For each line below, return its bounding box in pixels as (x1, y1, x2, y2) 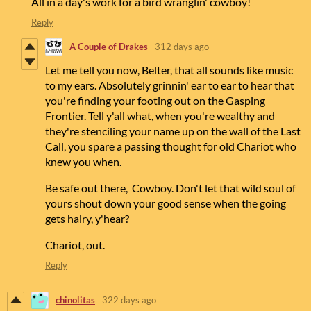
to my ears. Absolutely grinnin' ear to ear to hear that (45, 78, 294, 92)
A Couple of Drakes (69, 41, 148, 53)
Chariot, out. (45, 237, 105, 251)
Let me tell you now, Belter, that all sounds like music (45, 62, 293, 76)
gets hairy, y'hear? (45, 211, 129, 225)
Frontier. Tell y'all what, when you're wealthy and (45, 108, 275, 122)
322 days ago (102, 294, 156, 306)
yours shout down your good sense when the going (45, 196, 286, 210)
